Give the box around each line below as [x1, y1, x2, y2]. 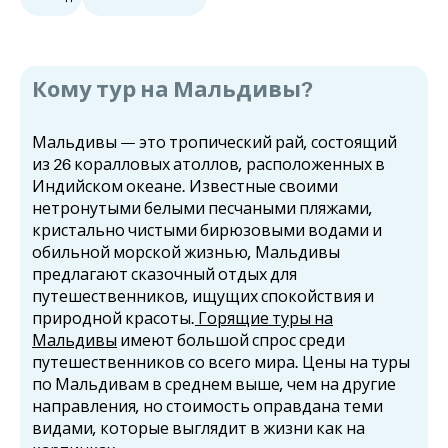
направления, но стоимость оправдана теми [32, 398, 383, 416]
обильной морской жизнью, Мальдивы [32, 244, 340, 262]
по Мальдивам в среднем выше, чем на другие [32, 376, 396, 394]
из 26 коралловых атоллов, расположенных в [32, 156, 385, 174]
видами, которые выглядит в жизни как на [32, 420, 365, 438]
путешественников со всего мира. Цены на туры [32, 354, 410, 372]
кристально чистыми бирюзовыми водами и [32, 222, 382, 240]
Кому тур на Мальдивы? [32, 77, 313, 102]
